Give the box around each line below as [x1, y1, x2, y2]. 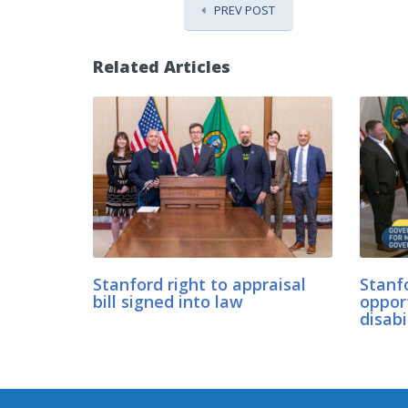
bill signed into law [93, 290, 243, 312]
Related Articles [93, 56, 230, 77]
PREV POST [214, 2, 275, 18]
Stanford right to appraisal [93, 272, 306, 295]
